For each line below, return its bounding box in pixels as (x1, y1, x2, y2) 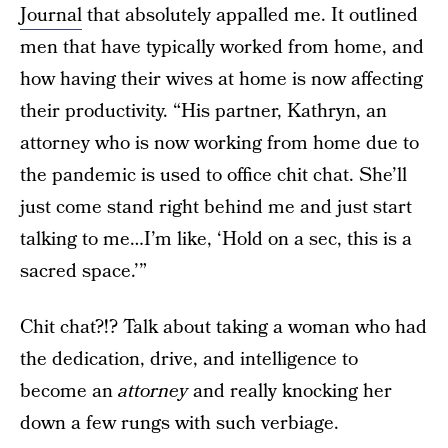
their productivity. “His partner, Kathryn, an (20, 97, 387, 125)
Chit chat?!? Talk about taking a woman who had (20, 313, 427, 341)
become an (20, 377, 118, 405)
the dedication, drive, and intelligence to (20, 345, 358, 373)
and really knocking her (188, 377, 392, 405)
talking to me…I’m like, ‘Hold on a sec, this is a (20, 225, 412, 253)
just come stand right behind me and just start (20, 193, 412, 221)
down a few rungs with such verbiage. (20, 409, 339, 437)
